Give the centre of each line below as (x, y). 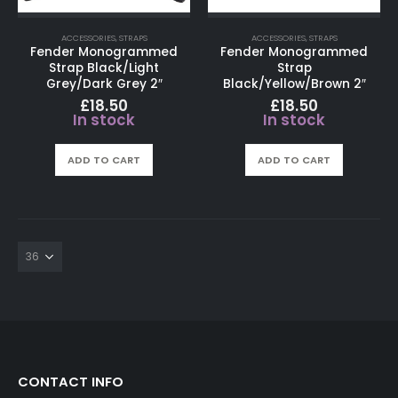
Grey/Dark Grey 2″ (104, 84)
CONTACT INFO (71, 382)
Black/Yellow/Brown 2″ (294, 84)
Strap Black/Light (104, 68)
